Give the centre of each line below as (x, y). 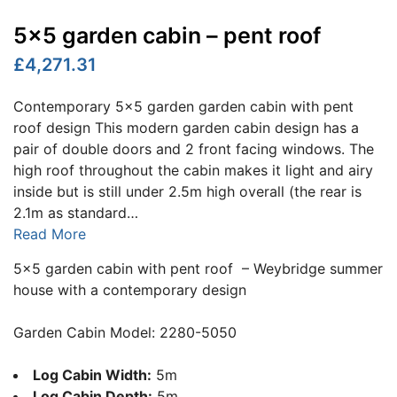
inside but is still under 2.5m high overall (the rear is (187, 191)
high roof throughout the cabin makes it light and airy (193, 170)
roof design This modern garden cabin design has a (186, 127)
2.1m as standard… (76, 212)
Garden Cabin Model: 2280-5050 (125, 332)
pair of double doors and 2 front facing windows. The (194, 148)
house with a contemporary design (130, 289)
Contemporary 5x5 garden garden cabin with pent (183, 106)
